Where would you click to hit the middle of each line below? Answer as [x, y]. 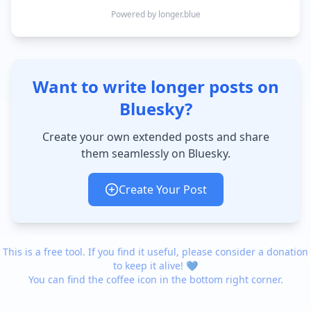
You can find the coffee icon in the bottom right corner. [155, 279]
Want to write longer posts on [155, 86]
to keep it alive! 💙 [155, 266]
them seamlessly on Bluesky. [155, 153]
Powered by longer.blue [155, 14]
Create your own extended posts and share [155, 137]
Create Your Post [162, 190]
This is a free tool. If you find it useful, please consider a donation [155, 252]
